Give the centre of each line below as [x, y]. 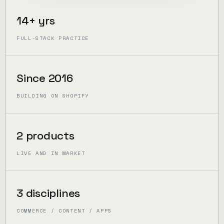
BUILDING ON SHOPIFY [53, 96]
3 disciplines [48, 193]
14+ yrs [35, 21]
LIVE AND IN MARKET [51, 153]
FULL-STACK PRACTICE [53, 38]
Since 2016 [44, 78]
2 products [45, 136]
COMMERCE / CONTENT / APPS [64, 211]
